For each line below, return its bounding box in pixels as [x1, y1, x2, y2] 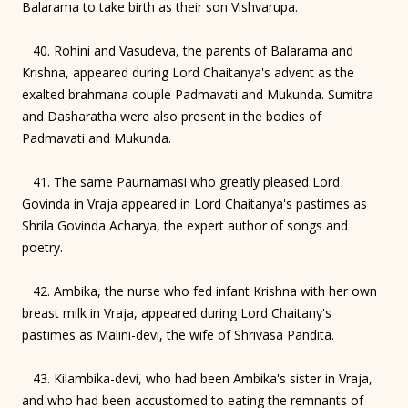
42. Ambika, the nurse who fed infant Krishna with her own [22, 281, 377, 300]
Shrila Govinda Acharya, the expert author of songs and [22, 216, 348, 234]
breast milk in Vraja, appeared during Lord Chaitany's [22, 303, 331, 321]
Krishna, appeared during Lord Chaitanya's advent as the [22, 63, 354, 81]
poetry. [22, 238, 63, 256]
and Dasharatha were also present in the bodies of [22, 107, 321, 125]
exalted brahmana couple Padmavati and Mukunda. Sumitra [22, 85, 373, 103]
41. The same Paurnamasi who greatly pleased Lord [22, 172, 340, 190]
